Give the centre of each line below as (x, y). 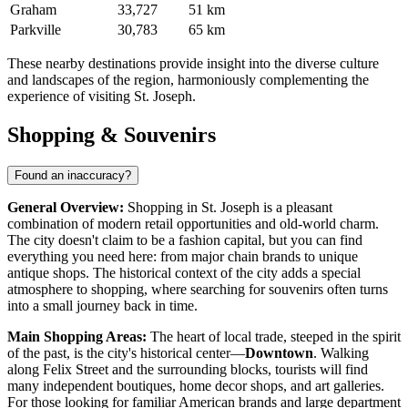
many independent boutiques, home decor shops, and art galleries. (196, 386)
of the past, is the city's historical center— (126, 353)
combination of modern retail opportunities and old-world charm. (193, 224)
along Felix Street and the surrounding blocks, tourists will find (188, 370)
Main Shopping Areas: (77, 337)
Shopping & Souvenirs (112, 135)
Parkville (36, 30)
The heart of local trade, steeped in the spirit (274, 337)
